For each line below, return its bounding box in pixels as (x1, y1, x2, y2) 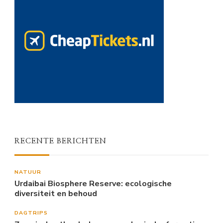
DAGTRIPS (14, 209, 48, 217)
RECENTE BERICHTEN (14, 137, 107, 145)
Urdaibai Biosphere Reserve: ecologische (14, 178, 172, 189)
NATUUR (14, 168, 41, 176)
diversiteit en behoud (14, 188, 97, 199)
